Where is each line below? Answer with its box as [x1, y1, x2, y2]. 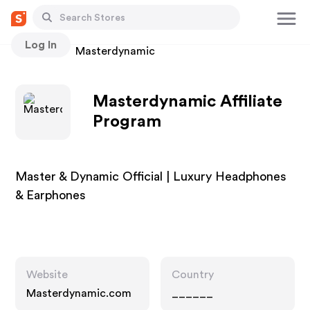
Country [172, 269, 214, 280]
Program [93, 113, 162, 130]
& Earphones [15, 189, 86, 201]
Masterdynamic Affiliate [93, 93, 283, 110]
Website [26, 269, 69, 280]
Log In [25, 39, 57, 51]
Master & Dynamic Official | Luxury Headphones [15, 170, 287, 183]
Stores [15, 46, 49, 57]
